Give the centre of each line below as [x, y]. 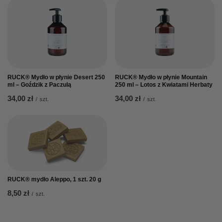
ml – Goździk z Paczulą [39, 84]
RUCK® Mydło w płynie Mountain [161, 77]
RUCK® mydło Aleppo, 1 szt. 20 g [54, 179]
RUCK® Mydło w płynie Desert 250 [56, 77]
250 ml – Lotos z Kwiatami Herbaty [164, 84]
